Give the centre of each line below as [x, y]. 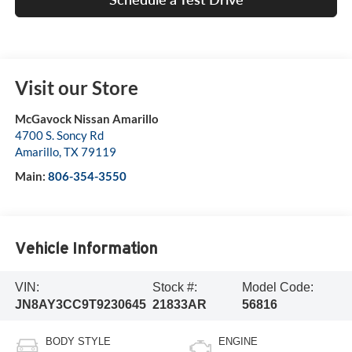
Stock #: [175, 287]
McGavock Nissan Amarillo [86, 119]
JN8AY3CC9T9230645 [80, 304]
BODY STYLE [78, 342]
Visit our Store [76, 88]
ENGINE [238, 342]
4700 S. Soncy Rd [59, 136]
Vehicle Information [86, 248]
